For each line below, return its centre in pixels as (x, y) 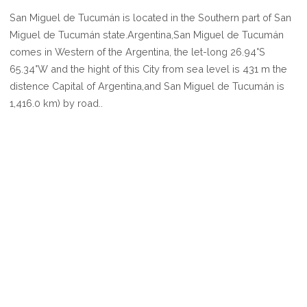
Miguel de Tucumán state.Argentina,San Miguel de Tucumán (147, 35)
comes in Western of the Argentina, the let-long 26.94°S (138, 52)
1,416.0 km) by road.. (57, 103)
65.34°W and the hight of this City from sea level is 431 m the (149, 69)
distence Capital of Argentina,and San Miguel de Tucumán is (147, 86)
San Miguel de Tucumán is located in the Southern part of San (151, 18)
